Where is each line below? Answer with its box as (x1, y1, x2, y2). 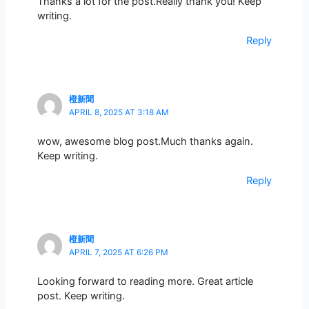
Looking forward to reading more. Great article (37, 275, 253, 288)
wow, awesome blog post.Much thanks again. (37, 134, 253, 148)
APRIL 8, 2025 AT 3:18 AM (68, 108, 169, 118)
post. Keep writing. (37, 289, 125, 302)
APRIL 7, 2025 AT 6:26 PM (68, 248, 168, 258)
